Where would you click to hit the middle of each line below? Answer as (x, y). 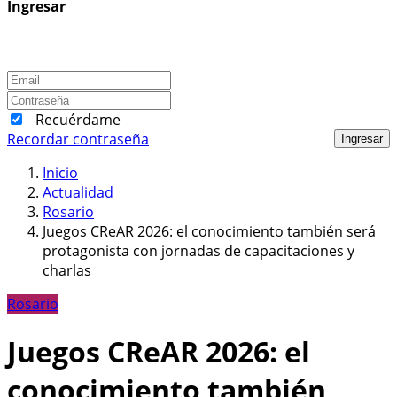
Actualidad (78, 192)
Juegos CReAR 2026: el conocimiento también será (209, 231)
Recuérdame (78, 119)
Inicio (60, 172)
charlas (67, 270)
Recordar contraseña (78, 139)
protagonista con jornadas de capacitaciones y (198, 250)
